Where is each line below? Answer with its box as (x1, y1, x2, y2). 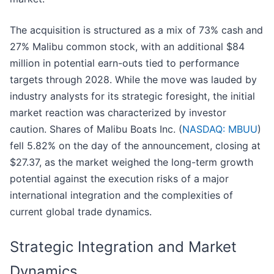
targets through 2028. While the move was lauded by (10, 73, 257, 86)
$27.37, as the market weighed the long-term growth (10, 156, 253, 169)
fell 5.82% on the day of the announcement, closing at (10, 139, 261, 152)
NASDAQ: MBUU (182, 123, 257, 136)
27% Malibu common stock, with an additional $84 (10, 40, 245, 53)
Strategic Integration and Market (10, 238, 237, 256)
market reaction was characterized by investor (10, 106, 226, 119)
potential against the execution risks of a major (10, 172, 229, 185)
